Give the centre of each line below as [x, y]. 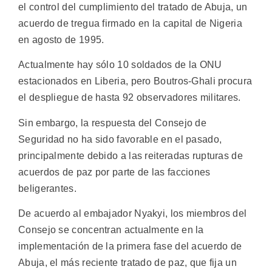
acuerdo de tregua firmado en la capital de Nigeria [130, 23]
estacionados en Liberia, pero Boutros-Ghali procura [135, 81]
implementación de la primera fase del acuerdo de [130, 246]
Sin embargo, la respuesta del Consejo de [112, 123]
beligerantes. [47, 188]
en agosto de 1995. [61, 39]
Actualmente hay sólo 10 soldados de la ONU [120, 65]
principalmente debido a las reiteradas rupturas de [131, 155]
